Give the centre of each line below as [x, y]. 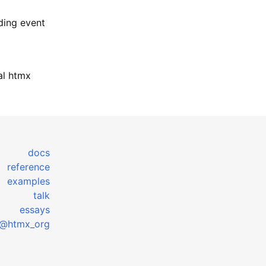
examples [29, 181]
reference [29, 167]
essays [35, 209]
